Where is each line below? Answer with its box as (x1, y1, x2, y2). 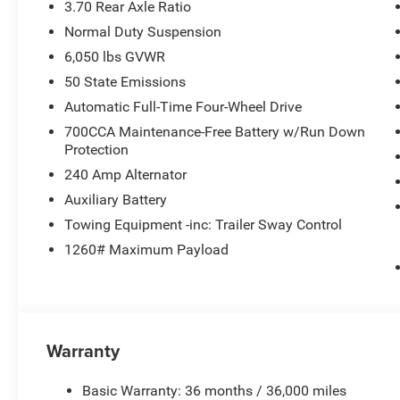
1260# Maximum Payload (64, 240, 229, 258)
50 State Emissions (64, 72, 187, 90)
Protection (64, 140, 129, 158)
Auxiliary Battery (64, 190, 168, 208)
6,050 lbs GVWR (64, 47, 166, 65)
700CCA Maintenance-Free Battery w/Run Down (64, 122, 366, 140)
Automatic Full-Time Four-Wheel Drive (64, 97, 303, 115)
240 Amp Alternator (64, 165, 187, 183)
